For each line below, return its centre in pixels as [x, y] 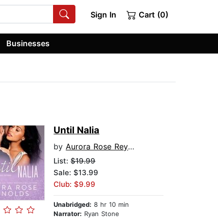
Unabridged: [73, 205]
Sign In [103, 15]
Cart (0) [152, 15]
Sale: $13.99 [76, 173]
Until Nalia [77, 130]
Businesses [28, 43]
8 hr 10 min [110, 205]
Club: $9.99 [75, 184]
